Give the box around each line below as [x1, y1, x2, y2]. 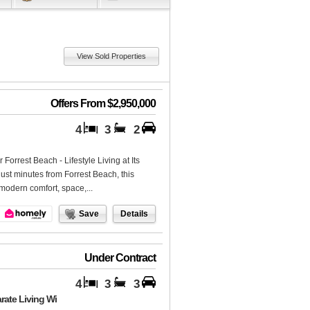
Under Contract [84, 252, 156, 264]
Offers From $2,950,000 [51, 98, 156, 110]
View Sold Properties [77, 52, 146, 61]
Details [120, 208, 148, 219]
